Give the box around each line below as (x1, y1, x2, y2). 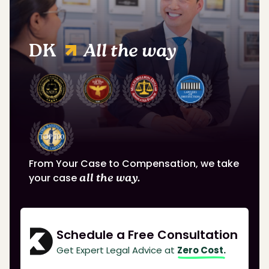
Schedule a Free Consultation (56, 226, 238, 244)
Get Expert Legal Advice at (56, 244, 177, 257)
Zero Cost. (177, 244, 226, 257)
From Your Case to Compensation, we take (29, 157, 239, 171)
